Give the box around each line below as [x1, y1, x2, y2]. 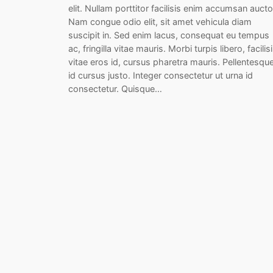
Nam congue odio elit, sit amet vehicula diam [68, 16, 252, 27]
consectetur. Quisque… [68, 83, 162, 94]
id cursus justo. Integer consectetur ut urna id [68, 70, 253, 81]
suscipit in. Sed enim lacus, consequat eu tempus [68, 30, 269, 41]
